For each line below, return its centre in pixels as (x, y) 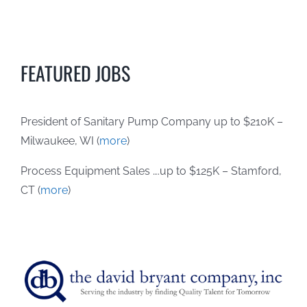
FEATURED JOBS (75, 73)
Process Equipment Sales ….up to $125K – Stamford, (151, 171)
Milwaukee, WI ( (60, 140)
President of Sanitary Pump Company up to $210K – (151, 121)
